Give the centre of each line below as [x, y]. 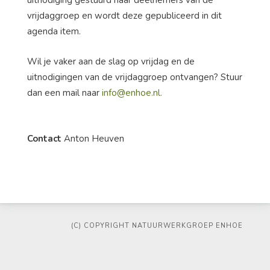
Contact [46, 139]
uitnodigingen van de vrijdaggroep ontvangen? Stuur [135, 77]
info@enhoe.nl [131, 93]
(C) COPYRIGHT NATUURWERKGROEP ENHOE [157, 226]
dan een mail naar [64, 93]
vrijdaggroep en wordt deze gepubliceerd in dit [124, 16]
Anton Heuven [94, 139]
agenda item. [54, 32]
